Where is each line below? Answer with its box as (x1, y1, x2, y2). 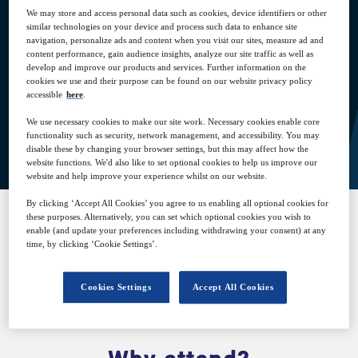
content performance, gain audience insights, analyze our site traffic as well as (26, 49, 314, 59)
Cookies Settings (81, 282, 152, 292)
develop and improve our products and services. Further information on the (26, 62, 307, 73)
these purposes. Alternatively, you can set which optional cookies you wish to (26, 212, 312, 222)
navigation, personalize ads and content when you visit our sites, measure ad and (26, 35, 324, 46)
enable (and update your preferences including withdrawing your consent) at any (26, 225, 327, 236)
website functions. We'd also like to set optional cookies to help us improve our (26, 157, 318, 168)
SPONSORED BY (133, 229, 225, 245)
